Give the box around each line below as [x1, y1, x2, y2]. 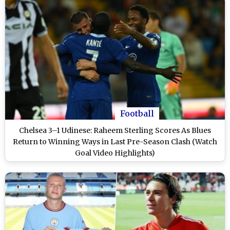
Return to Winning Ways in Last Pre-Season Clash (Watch [13, 137, 217, 146]
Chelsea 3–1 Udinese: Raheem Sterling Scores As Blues [19, 125, 211, 135]
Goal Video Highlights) [75, 148, 155, 158]
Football [120, 108, 154, 119]
